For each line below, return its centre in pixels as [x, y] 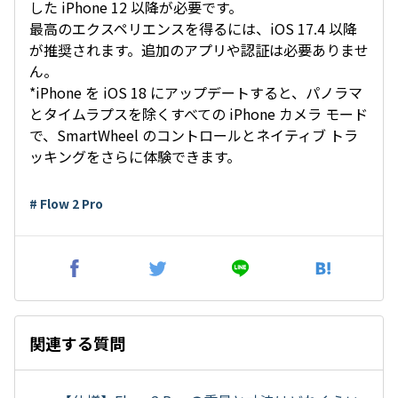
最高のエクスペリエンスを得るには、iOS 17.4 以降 [193, 28]
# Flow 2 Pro [66, 203]
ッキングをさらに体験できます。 [135, 156]
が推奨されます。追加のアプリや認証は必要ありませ [199, 50]
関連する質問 [77, 343]
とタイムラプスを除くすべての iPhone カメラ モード [199, 114]
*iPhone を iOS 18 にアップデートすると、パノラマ [196, 92]
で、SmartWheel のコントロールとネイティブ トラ [194, 135]
